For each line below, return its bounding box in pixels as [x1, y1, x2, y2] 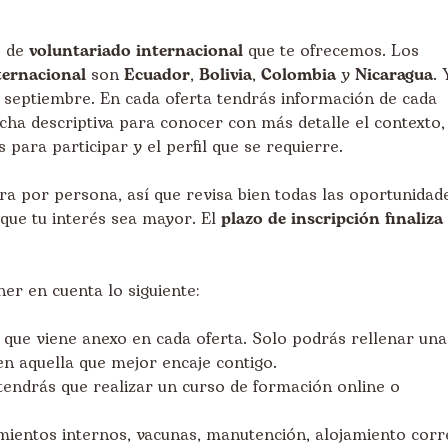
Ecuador [124, 63, 190, 87]
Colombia [261, 63, 336, 87]
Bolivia [199, 63, 252, 87]
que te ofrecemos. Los [243, 39, 419, 63]
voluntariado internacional [29, 39, 243, 63]
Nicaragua [355, 63, 433, 87]
